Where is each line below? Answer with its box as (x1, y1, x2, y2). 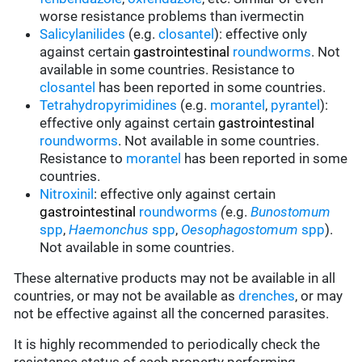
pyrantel (271, 97, 321, 114)
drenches (238, 288, 296, 305)
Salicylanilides (40, 26, 126, 43)
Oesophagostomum (181, 221, 299, 238)
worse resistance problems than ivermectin (40, 8, 305, 25)
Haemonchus (69, 221, 149, 238)
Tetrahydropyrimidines (40, 97, 178, 114)
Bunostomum (250, 204, 331, 221)
